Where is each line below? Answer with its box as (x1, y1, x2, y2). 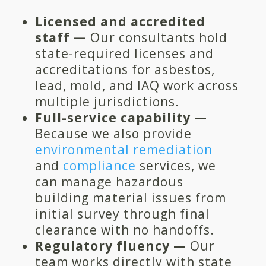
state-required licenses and (34, 45, 214, 62)
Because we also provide (34, 125, 192, 142)
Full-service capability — (34, 109, 207, 126)
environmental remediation (34, 141, 213, 158)
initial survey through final (34, 205, 210, 222)
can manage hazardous (34, 173, 183, 190)
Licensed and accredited (34, 12, 205, 30)
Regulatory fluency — (34, 237, 186, 254)
